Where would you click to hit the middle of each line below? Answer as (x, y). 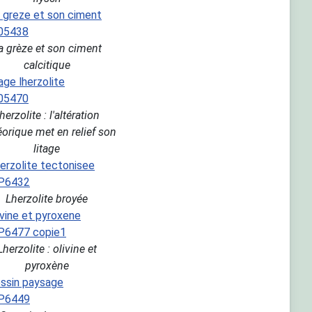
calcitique (47, 65)
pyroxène (47, 266)
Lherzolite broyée (47, 199)
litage (47, 149)
